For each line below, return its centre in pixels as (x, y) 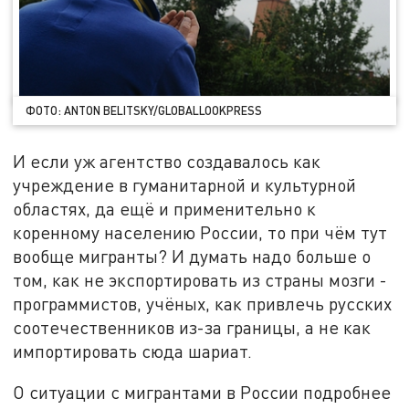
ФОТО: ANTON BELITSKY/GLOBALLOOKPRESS (144, 110)
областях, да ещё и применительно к (165, 208)
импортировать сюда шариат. (133, 351)
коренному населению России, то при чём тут (200, 232)
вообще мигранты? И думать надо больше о (192, 256)
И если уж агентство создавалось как (167, 161)
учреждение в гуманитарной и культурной (185, 184)
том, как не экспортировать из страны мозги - (200, 279)
